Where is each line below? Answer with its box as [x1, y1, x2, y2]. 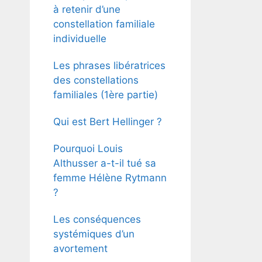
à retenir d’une [53, 3, 120, 15]
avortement [53, 242, 108, 254]
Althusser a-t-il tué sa [53, 157, 156, 169]
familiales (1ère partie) [53, 88, 158, 101]
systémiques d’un [53, 227, 135, 240]
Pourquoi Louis [53, 142, 123, 154]
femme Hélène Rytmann [53, 171, 167, 184]
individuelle [53, 32, 106, 44]
